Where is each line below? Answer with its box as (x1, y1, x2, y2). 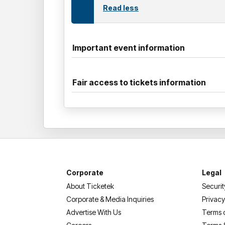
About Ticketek (66, 181, 114, 190)
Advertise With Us (66, 207, 121, 216)
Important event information (72, 42, 185, 53)
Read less (103, 3, 139, 12)
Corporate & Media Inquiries (66, 194, 154, 203)
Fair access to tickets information (72, 77, 206, 87)
